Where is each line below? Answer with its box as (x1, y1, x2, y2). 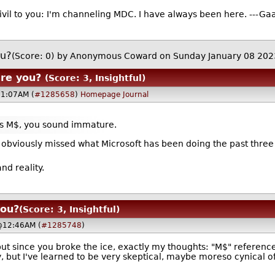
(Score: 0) (11, 50, 54, 61)
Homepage (80, 90, 121, 99)
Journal (123, 90, 149, 99)
